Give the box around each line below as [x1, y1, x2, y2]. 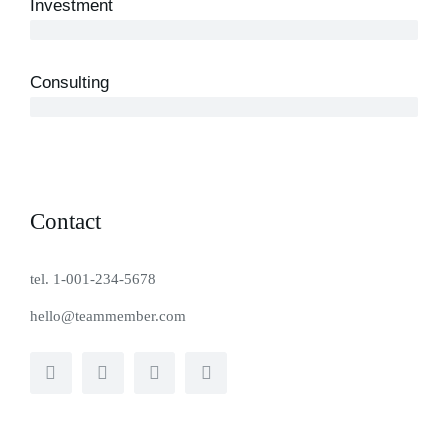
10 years [40, 22, 90, 38]
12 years [40, 99, 90, 115]
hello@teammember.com [30, 308, 186, 325]
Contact [30, 209, 101, 235]
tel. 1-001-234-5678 [30, 271, 156, 288]
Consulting [30, 73, 109, 93]
